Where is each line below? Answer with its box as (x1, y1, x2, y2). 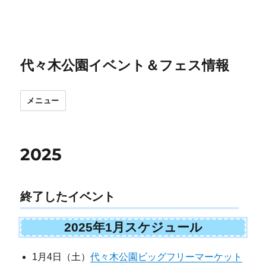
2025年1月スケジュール (64, 220, 202, 235)
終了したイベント (20, 190, 116, 203)
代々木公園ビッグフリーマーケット (90, 251, 243, 262)
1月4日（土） (32, 251, 91, 262)
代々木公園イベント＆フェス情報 (20, 57, 230, 74)
